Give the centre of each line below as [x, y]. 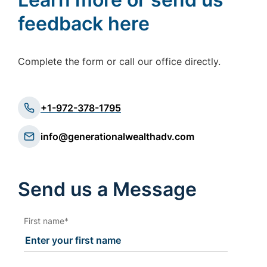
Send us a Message [107, 189]
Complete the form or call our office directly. [119, 61]
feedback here [84, 24]
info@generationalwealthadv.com [117, 136]
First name [44, 221]
